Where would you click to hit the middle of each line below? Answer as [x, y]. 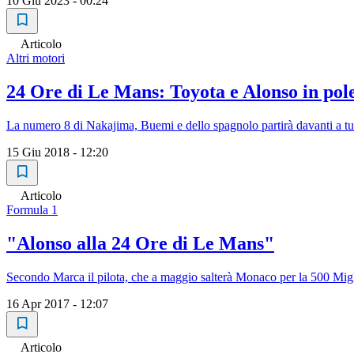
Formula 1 [32, 210]
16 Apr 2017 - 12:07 [57, 303]
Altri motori [36, 58]
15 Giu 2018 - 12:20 [57, 152]
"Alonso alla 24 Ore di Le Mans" [140, 243]
